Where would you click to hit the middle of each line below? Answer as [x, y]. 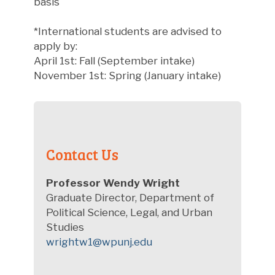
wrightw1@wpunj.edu [99, 242]
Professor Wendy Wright [113, 183]
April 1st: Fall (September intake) [114, 60]
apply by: [56, 46]
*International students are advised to [128, 31]
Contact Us [82, 154]
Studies [66, 227]
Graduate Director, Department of [130, 197]
